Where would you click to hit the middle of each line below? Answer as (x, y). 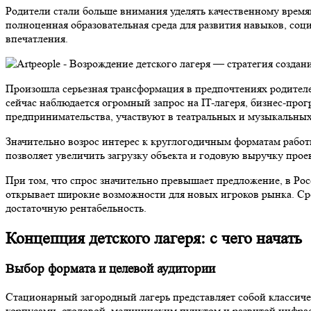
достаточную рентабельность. (76, 208)
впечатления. (37, 38)
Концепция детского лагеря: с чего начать (154, 238)
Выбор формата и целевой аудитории (110, 269)
